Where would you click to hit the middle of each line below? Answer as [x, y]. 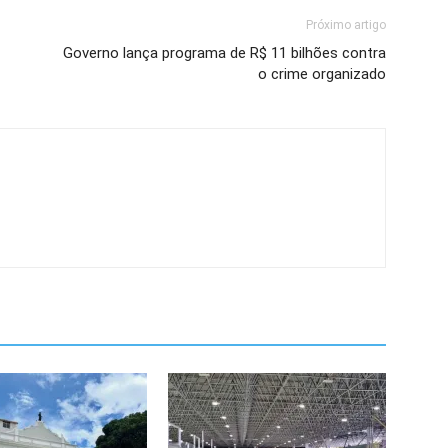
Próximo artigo [346, 25]
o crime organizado [322, 74]
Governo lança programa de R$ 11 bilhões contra [224, 53]
